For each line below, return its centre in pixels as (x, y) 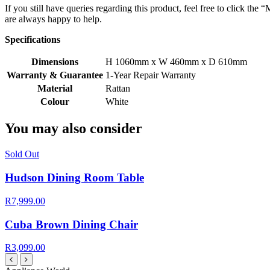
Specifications (33, 39)
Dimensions (55, 61)
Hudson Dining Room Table (74, 178)
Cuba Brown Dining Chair (71, 224)
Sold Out (22, 154)
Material (55, 88)
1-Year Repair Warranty (151, 75)
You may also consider (74, 129)
